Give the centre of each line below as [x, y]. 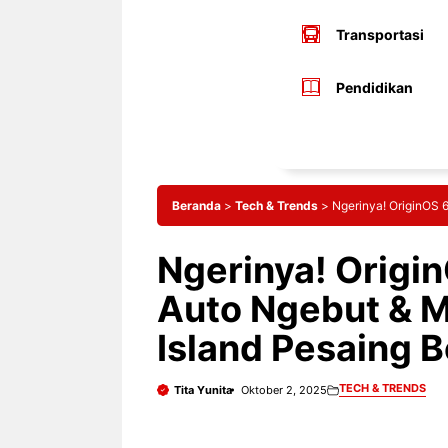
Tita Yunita [203, 389]
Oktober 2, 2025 [283, 389]
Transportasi [379, 34]
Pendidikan [374, 87]
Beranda [196, 205]
